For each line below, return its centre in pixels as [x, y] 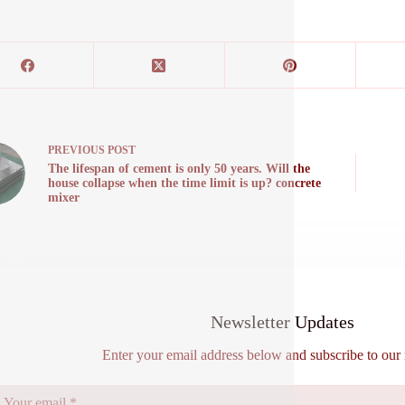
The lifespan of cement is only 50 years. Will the [179, 169]
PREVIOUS [77, 150]
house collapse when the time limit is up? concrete [184, 183]
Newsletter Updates [282, 322]
